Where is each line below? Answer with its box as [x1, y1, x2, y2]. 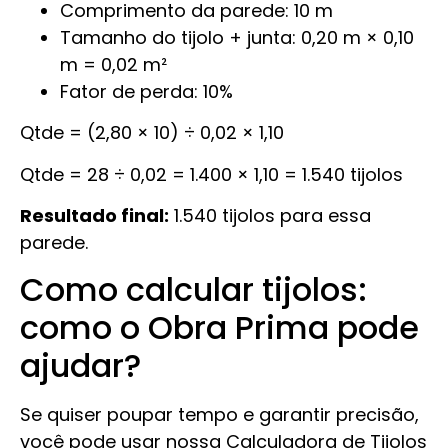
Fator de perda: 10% [60, 78, 233, 104]
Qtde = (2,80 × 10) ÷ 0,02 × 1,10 [20, 120, 294, 146]
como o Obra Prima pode [20, 304, 419, 350]
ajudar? [20, 342, 141, 388]
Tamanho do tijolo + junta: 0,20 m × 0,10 [60, 24, 414, 50]
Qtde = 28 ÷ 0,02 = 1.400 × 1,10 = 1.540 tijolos [20, 161, 403, 187]
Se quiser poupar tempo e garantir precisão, [20, 401, 419, 427]
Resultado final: [20, 203, 169, 229]
